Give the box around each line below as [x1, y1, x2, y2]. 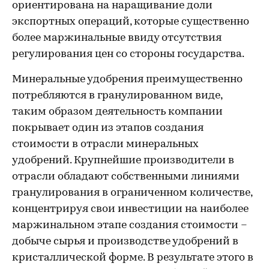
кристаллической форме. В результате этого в [12, 252, 253, 264]
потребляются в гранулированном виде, [12, 90, 222, 101]
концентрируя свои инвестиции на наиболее [12, 204, 249, 215]
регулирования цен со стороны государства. [12, 49, 249, 60]
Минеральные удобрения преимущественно [12, 74, 243, 85]
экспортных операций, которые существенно [12, 16, 249, 28]
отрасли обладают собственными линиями [12, 171, 240, 183]
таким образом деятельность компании [12, 106, 223, 118]
